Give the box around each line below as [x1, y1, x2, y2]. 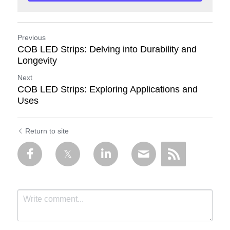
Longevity [17, 55, 57, 66]
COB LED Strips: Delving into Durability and [17, 44, 197, 54]
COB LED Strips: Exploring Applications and [17, 84, 198, 94]
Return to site [25, 127, 69, 135]
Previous [17, 33, 46, 42]
